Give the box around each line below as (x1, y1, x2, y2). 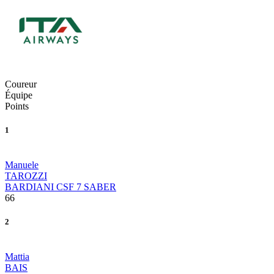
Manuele (5, 160, 39, 171)
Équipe (5, 89, 32, 100)
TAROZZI (5, 171, 47, 182)
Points (5, 100, 29, 111)
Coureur (5, 78, 37, 89)
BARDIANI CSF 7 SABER (5, 182, 116, 193)
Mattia (5, 251, 29, 262)
